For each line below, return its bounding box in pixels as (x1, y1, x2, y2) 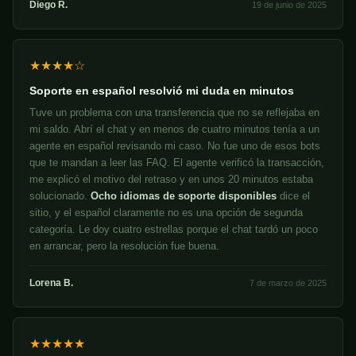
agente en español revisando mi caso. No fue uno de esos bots (29, 140, 320, 153)
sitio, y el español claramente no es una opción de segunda (29, 207, 303, 219)
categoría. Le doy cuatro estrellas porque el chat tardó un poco (29, 223, 318, 236)
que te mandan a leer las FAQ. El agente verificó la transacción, (29, 157, 324, 169)
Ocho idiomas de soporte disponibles (91, 190, 277, 203)
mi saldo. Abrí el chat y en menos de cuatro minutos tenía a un (29, 123, 319, 136)
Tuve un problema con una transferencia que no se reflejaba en (29, 106, 319, 119)
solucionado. (29, 190, 91, 203)
